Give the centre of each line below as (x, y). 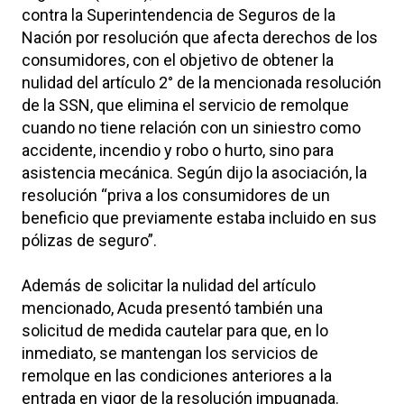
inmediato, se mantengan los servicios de (170, 353)
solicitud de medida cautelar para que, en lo (175, 330)
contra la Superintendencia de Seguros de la (179, 14)
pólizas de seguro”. (89, 240)
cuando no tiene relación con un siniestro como (191, 127)
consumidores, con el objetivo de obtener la (178, 60)
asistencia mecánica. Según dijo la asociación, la (194, 172)
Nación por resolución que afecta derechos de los (200, 37)
